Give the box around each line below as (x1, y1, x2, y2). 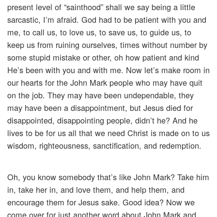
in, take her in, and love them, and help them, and (7, 184, 185, 196)
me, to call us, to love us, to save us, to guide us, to (7, 26, 191, 38)
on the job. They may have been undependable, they (7, 89, 194, 101)
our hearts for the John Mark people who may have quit (7, 77, 202, 89)
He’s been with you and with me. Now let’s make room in (7, 64, 210, 76)
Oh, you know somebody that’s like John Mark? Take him (7, 171, 209, 183)
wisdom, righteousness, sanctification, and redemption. (7, 139, 201, 152)
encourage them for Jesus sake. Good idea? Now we (7, 196, 195, 208)
